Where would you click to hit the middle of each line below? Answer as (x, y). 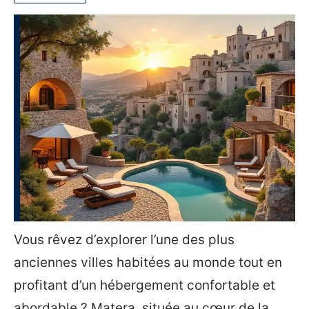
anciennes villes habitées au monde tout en (148, 262)
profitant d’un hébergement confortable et (144, 285)
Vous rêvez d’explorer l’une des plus (124, 240)
